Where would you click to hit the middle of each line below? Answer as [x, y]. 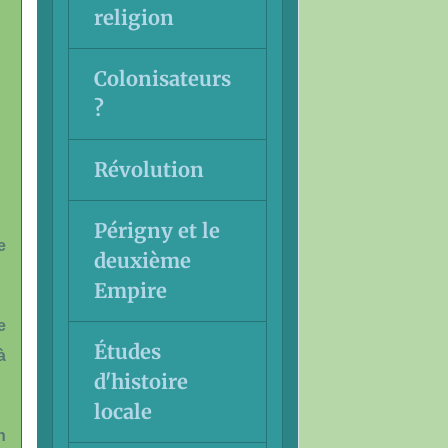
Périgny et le [156, 230]
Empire [130, 290]
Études [127, 351]
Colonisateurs [162, 78]
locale [122, 411]
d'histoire [140, 381]
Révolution [148, 169]
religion [133, 17]
